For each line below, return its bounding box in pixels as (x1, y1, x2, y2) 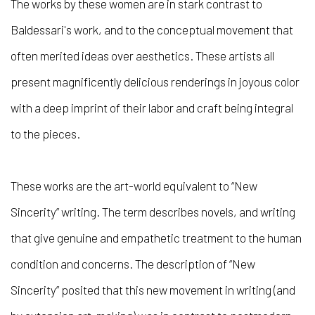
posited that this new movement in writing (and (59, 282, 295, 297)
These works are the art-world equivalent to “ (11, 178, 234, 193)
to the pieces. (11, 126, 80, 141)
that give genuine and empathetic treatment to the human (11, 230, 302, 245)
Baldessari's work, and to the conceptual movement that (11, 22, 293, 37)
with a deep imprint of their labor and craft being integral (11, 100, 293, 115)
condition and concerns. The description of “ (11, 256, 232, 271)
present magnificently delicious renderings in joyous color (11, 74, 300, 89)
